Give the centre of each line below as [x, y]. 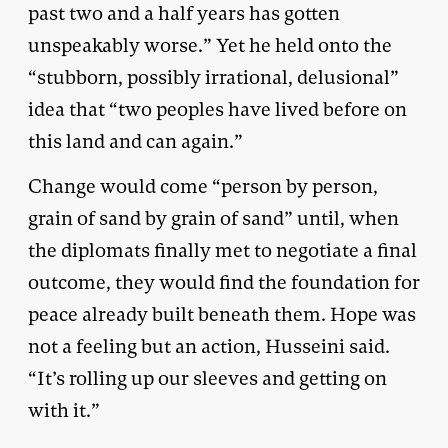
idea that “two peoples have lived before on [217, 109]
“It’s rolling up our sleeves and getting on [207, 378]
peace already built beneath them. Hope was [222, 314]
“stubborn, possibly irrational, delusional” [213, 77]
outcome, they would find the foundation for [224, 282]
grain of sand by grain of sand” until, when [213, 218]
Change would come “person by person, [203, 186]
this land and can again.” [135, 141]
